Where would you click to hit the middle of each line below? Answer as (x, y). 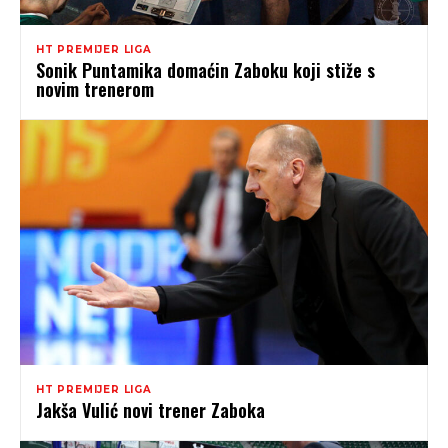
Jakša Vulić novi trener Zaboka (150, 410)
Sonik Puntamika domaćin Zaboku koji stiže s (205, 70)
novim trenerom (95, 89)
